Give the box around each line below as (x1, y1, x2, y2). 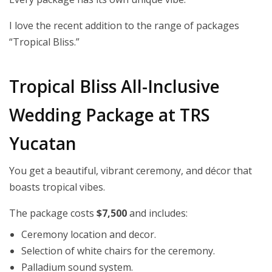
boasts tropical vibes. (9, 180, 105, 194)
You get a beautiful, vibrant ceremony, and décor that (9, 164, 252, 178)
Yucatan (9, 132, 76, 155)
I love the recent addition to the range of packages (9, 19, 239, 33)
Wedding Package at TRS (9, 103, 210, 127)
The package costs (9, 206, 97, 220)
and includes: (127, 206, 188, 220)
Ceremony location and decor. (21, 228, 156, 242)
